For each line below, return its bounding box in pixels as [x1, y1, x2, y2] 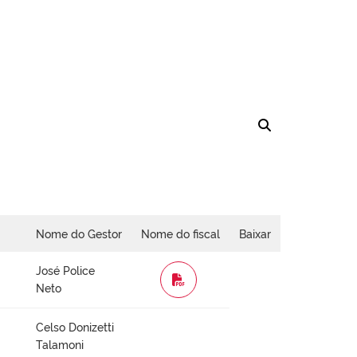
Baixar [239, 226, 271, 241]
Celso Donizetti [36, 319, 114, 335]
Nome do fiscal [141, 226, 220, 241]
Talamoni [36, 336, 84, 352]
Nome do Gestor [36, 226, 122, 241]
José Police [36, 262, 95, 278]
